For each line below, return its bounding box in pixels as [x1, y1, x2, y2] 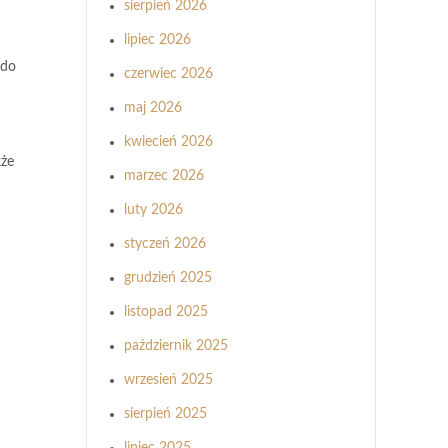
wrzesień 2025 [124, 373, 213, 387]
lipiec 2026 [124, 33, 191, 47]
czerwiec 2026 [124, 67, 213, 81]
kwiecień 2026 [124, 135, 213, 149]
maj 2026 [124, 101, 182, 115]
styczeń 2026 [124, 237, 206, 251]
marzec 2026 [124, 169, 204, 183]
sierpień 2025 [124, 407, 207, 421]
